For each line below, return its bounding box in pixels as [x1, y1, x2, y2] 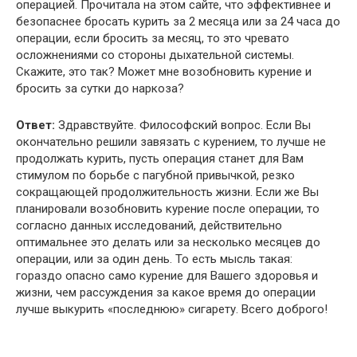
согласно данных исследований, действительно [16, 218, 282, 233]
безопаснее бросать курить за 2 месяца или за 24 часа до [16, 14, 340, 29]
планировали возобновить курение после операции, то [16, 201, 320, 216]
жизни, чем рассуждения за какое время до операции [16, 284, 316, 300]
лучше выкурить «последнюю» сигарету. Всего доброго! [16, 301, 328, 316]
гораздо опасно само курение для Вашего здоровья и [16, 268, 318, 283]
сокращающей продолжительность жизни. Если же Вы [16, 184, 319, 199]
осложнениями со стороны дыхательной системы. [16, 47, 294, 62]
